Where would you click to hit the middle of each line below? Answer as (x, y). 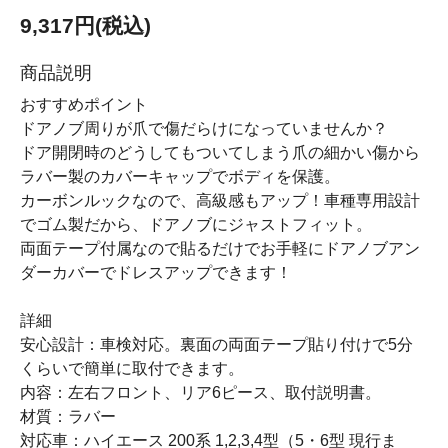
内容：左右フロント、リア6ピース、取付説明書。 (200, 392)
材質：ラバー (68, 416)
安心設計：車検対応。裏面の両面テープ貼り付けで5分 (216, 344)
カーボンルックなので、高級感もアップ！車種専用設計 (220, 200)
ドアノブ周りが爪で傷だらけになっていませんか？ (204, 128)
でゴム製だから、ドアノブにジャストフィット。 (196, 224)
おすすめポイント (84, 104)
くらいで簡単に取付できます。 (132, 368)
